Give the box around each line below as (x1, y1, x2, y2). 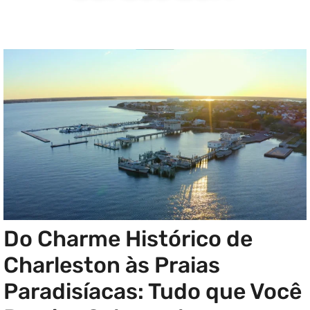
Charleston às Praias (3, 252, 220, 279)
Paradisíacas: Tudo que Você (3, 278, 302, 305)
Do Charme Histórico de (3, 226, 253, 253)
